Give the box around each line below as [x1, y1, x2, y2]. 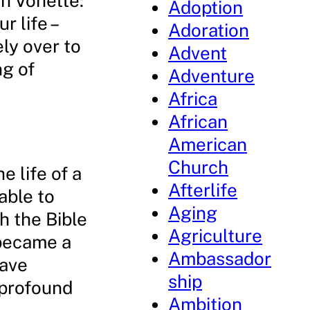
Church [168, 156, 229, 178]
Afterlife [168, 179, 238, 201]
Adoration [168, 19, 250, 41]
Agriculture [168, 225, 263, 246]
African [168, 111, 228, 132]
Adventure [168, 65, 255, 86]
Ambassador [168, 248, 272, 269]
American [168, 134, 248, 155]
